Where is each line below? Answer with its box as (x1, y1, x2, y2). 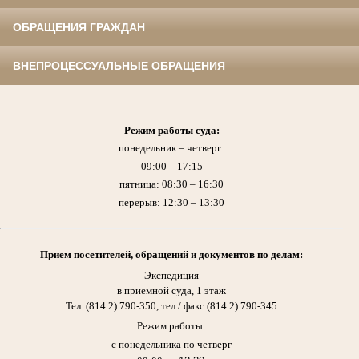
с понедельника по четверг (111, 338, 232, 351)
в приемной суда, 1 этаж (117, 284, 226, 296)
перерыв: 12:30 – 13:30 (119, 196, 224, 208)
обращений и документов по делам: (135, 248, 303, 260)
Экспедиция (144, 268, 199, 281)
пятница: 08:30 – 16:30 (119, 178, 224, 191)
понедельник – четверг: (119, 142, 224, 155)
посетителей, (74, 248, 135, 260)
